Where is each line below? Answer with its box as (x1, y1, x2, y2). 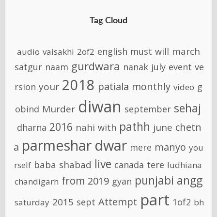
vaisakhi (43, 46, 74, 57)
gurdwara (71, 58, 120, 73)
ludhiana (167, 159, 202, 170)
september (124, 103, 171, 115)
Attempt (98, 195, 137, 208)
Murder (42, 102, 75, 115)
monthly (132, 79, 170, 93)
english (97, 45, 127, 57)
